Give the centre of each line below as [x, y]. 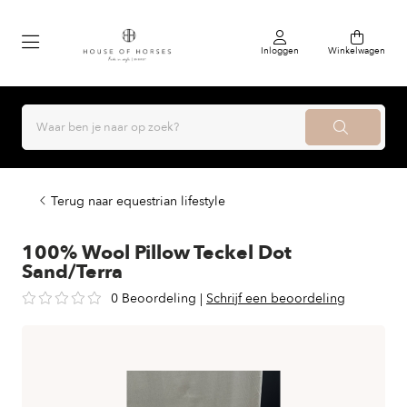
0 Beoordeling [154, 298]
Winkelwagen [357, 50]
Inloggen [280, 50]
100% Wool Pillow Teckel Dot [157, 253]
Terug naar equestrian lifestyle [138, 201]
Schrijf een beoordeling [276, 298]
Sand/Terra [72, 272]
